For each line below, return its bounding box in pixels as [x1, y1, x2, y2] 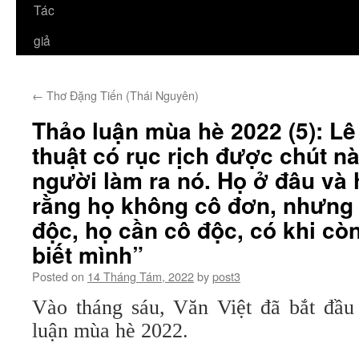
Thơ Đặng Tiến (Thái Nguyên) [43, 87, 199, 103]
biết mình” [32, 238, 143, 271]
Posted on [32, 268, 84, 284]
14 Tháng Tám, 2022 [87, 268, 194, 284]
